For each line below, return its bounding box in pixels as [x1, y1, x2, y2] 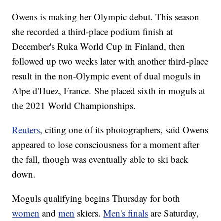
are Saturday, [148, 207, 199, 220]
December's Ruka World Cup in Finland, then [12, 40, 185, 53]
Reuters [12, 123, 40, 136]
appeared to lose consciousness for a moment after [12, 138, 200, 151]
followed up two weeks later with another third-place [12, 55, 209, 68]
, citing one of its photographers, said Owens [40, 123, 209, 136]
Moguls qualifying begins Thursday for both [12, 192, 181, 205]
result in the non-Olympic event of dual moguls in [12, 70, 201, 82]
